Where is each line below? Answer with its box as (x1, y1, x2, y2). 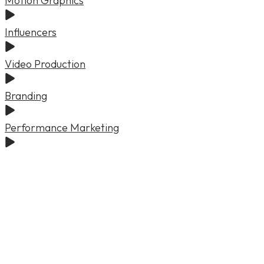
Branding (5, 88, 47, 103)
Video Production (5, 57, 85, 71)
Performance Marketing (5, 120, 119, 134)
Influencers (5, 25, 57, 39)
